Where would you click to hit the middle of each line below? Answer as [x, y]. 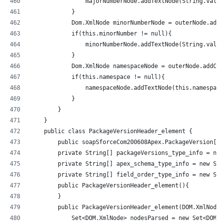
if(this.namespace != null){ [97, 77]
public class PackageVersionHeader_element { [111, 131]
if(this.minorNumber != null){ [101, 33]
